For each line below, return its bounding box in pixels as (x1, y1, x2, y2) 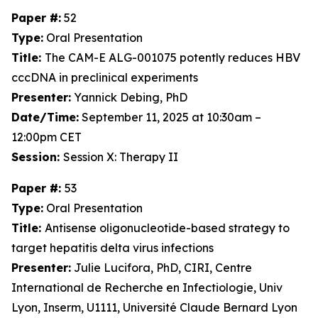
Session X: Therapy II (63, 150, 178, 164)
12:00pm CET (11, 130, 82, 144)
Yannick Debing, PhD (71, 90, 187, 104)
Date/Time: (11, 110, 79, 124)
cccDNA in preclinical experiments (11, 70, 198, 84)
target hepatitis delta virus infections (11, 241, 214, 255)
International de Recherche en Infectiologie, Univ (11, 280, 283, 295)
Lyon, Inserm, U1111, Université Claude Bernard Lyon (11, 300, 297, 314)
